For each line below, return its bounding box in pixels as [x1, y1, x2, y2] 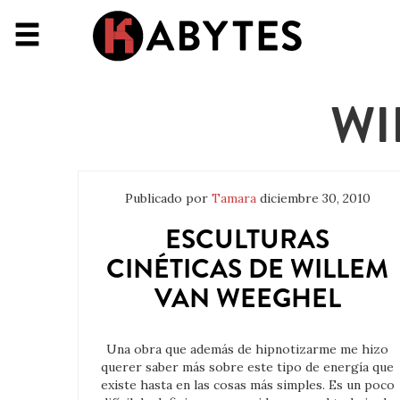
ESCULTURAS [165, 221, 330, 258]
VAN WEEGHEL [154, 279, 341, 317]
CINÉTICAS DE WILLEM [106, 250, 389, 287]
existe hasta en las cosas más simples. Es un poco [100, 377, 395, 393]
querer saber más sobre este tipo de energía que [101, 359, 395, 375]
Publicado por [124, 190, 212, 206]
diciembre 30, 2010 [259, 190, 371, 206]
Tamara [211, 190, 256, 206]
